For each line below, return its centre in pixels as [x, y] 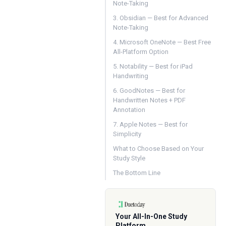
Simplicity [127, 134]
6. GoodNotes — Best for [149, 91]
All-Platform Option [141, 52]
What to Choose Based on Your [158, 149]
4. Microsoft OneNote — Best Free [162, 42]
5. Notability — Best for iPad [153, 66]
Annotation [129, 110]
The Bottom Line [137, 173]
